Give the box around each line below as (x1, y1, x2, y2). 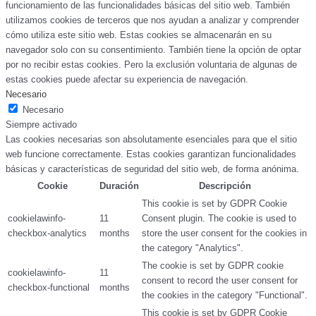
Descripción (199, 181, 251, 192)
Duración (99, 181, 139, 192)
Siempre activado (6, 119, 77, 130)
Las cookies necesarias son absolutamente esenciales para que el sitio (6, 134, 297, 145)
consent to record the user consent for (142, 275, 298, 286)
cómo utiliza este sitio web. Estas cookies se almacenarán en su (6, 30, 272, 41)
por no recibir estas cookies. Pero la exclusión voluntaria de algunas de (6, 59, 297, 71)
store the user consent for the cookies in (142, 228, 307, 239)
